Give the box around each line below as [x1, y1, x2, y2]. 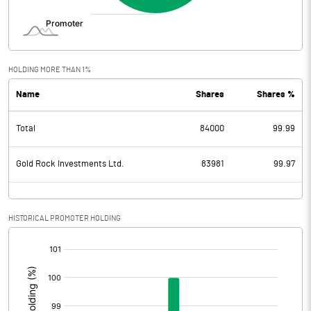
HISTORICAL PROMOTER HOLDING [8, 215, 121, 222]
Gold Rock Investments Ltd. [16, 160, 124, 169]
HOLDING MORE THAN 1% [8, 66, 91, 74]
